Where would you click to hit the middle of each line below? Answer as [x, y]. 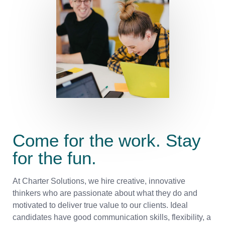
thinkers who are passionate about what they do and [105, 193]
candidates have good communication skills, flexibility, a [112, 217]
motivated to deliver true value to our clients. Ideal [100, 205]
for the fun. [54, 158]
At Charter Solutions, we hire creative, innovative [99, 181]
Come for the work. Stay [107, 140]
